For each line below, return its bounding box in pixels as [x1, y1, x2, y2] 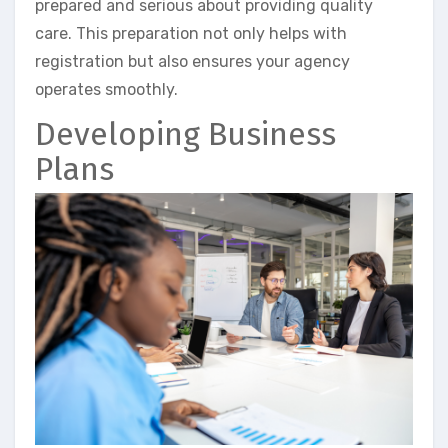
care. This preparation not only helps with [35, 23, 347, 43]
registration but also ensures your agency [35, 51, 350, 71]
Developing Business [35, 114, 336, 153]
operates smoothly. [35, 79, 178, 99]
